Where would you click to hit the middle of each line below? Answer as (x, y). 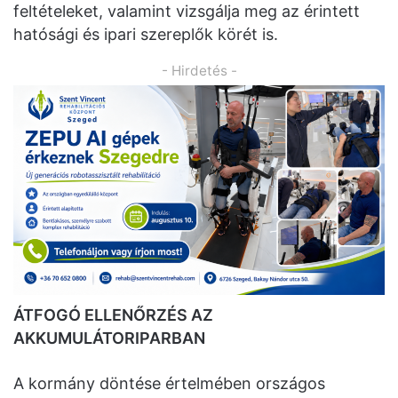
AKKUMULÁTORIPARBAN (109, 338)
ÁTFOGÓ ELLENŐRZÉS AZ (113, 314)
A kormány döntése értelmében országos (169, 383)
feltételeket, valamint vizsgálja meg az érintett (187, 12)
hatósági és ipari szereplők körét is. (146, 35)
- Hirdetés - (199, 71)
